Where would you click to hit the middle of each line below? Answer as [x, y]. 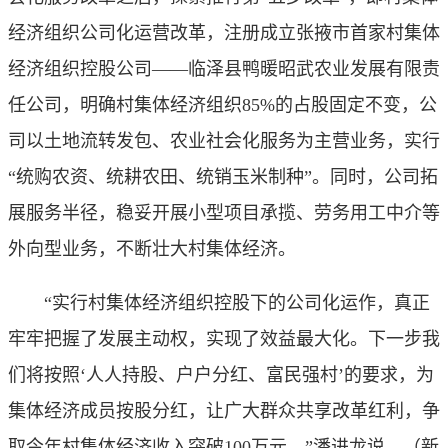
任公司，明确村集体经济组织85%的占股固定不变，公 [222, 104]
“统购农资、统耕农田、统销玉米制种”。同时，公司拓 [223, 176]
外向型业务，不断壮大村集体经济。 [152, 248]
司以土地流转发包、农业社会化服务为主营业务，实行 [224, 140]
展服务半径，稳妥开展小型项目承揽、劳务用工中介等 [224, 212]
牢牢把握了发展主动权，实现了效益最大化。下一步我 [224, 338]
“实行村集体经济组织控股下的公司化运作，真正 [219, 302]
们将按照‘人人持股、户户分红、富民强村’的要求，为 [221, 374]
